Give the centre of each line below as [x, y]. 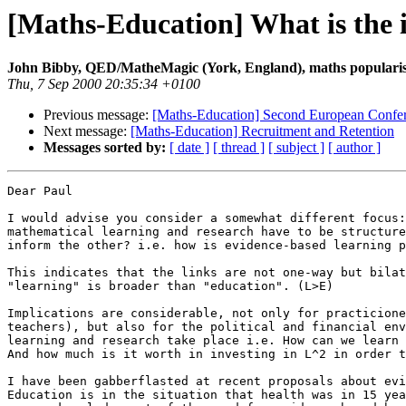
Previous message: [98, 115]
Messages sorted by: [105, 148]
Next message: [87, 131]
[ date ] [189, 148]
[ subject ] [296, 148]
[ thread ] [239, 148]
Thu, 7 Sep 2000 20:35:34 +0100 [104, 84]
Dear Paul [40, 191]
